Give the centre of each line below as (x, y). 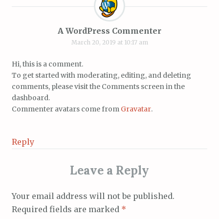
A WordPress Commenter (109, 31)
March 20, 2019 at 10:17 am (109, 42)
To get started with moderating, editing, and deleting (101, 75)
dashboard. (31, 98)
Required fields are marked (66, 209)
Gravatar (136, 109)
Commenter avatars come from (66, 109)
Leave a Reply (109, 170)
